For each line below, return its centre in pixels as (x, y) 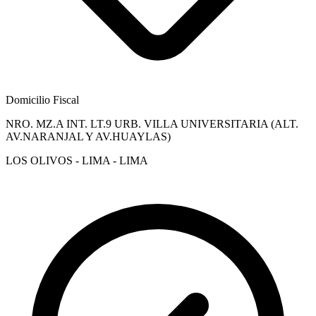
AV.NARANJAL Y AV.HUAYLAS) (88, 136)
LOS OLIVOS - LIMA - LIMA (77, 160)
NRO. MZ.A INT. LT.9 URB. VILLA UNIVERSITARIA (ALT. (152, 123)
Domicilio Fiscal (42, 99)
